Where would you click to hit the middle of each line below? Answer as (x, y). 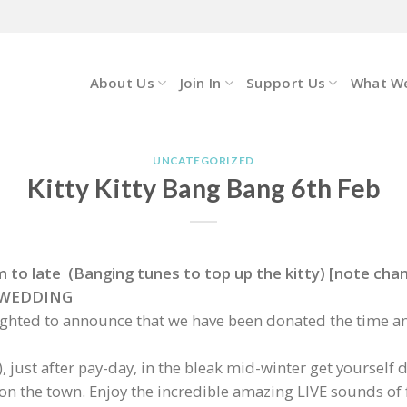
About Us (122, 83)
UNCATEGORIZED (203, 161)
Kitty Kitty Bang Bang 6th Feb (203, 189)
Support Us (286, 83)
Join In (200, 83)
